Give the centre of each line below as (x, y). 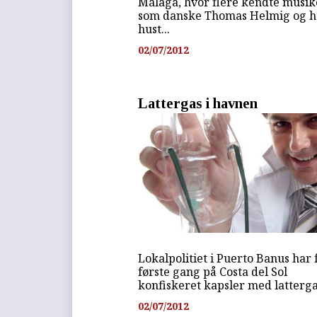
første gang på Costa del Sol (213, 271)
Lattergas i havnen (198, 103)
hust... (154, 29)
